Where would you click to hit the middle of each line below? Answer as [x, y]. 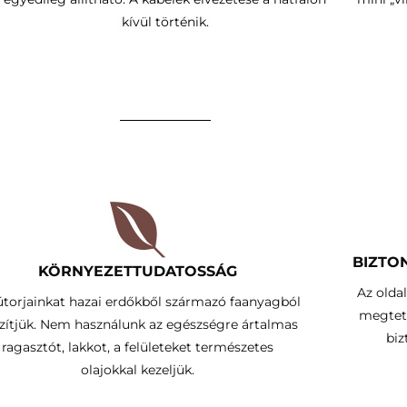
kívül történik [164, 21]
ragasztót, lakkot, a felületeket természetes [138, 347]
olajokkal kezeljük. [138, 369]
